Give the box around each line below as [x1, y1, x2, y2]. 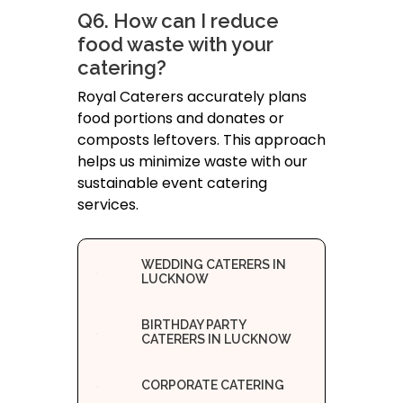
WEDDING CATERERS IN [141, 257, 287, 273]
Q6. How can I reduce [77, 9, 279, 33]
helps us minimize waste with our [77, 151, 308, 173]
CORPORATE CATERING [141, 378, 285, 393]
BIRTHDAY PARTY [141, 318, 246, 333]
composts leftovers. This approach [77, 130, 326, 151]
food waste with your [77, 32, 273, 57]
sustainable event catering [77, 173, 267, 194]
